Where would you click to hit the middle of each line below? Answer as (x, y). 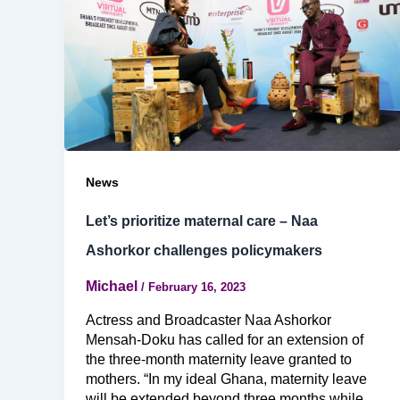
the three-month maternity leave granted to (219, 359)
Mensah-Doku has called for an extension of (225, 339)
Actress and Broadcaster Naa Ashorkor (208, 320)
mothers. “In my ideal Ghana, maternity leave (226, 379)
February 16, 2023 (197, 287)
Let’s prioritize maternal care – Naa (202, 221)
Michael (113, 287)
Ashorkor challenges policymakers (204, 250)
